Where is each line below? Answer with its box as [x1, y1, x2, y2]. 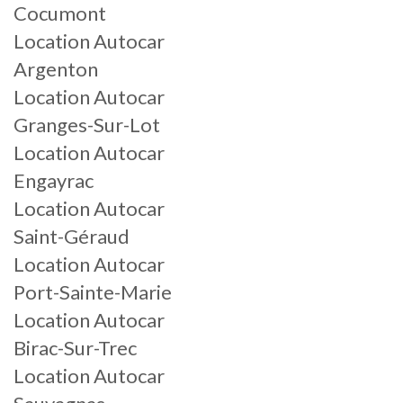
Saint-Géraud [13, 224, 130, 248]
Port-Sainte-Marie [13, 280, 172, 304]
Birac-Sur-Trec [13, 336, 137, 360]
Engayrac [13, 168, 94, 193]
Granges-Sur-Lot [13, 112, 160, 137]
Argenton [13, 57, 98, 81]
